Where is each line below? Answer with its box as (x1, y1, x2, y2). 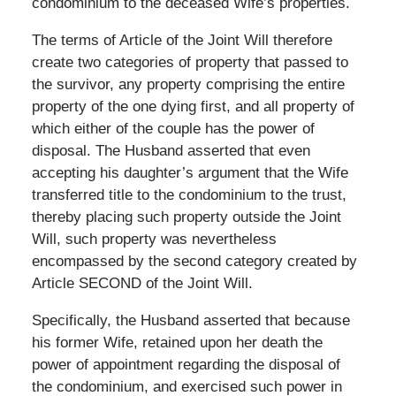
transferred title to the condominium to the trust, (31, 186, 346, 203)
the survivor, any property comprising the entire (31, 75, 345, 93)
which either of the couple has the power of (31, 119, 315, 137)
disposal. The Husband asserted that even (31, 141, 310, 159)
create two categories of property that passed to (31, 53, 348, 71)
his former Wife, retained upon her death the (31, 333, 323, 351)
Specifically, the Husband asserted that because (31, 311, 350, 329)
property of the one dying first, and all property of (31, 97, 354, 115)
